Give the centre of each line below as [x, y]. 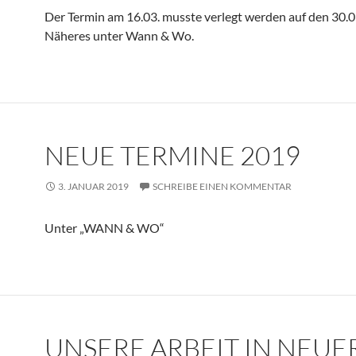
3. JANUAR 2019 [93, 186]
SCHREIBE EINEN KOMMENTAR [222, 186]
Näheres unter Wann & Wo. [119, 35]
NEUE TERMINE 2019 [172, 155]
